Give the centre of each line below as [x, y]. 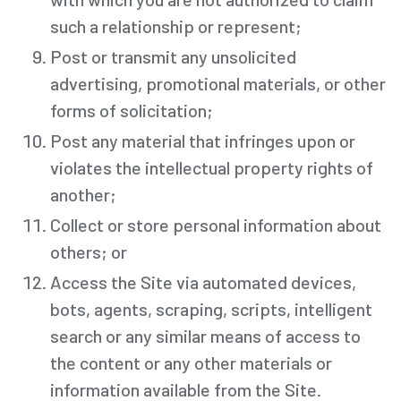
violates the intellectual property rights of [212, 167]
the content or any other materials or [191, 362]
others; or [89, 251]
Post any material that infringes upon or [203, 140]
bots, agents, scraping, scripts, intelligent [211, 308]
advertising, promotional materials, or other [218, 83]
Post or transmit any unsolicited [173, 56]
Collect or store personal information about [216, 224]
